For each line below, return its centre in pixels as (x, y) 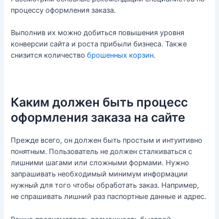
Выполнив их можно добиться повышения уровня (98, 33)
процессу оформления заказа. (64, 10)
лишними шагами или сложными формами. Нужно (100, 163)
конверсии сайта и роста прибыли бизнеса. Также (99, 44)
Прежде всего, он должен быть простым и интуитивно (107, 141)
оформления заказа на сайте (98, 118)
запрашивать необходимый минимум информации (99, 174)
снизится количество (49, 55)
